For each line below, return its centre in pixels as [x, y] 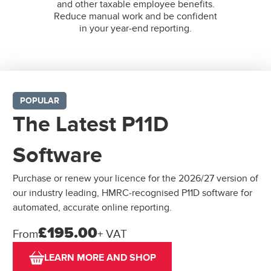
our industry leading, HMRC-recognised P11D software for [132, 193]
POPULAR [40, 101]
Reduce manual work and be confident [135, 17]
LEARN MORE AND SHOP [100, 258]
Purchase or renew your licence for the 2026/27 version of [135, 179]
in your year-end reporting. [135, 29]
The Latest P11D [91, 125]
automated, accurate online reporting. [92, 208]
